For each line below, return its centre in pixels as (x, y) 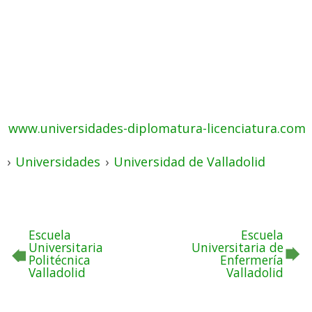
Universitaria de (237, 247)
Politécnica (60, 260)
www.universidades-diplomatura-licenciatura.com (157, 128)
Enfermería (252, 260)
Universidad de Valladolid (189, 162)
